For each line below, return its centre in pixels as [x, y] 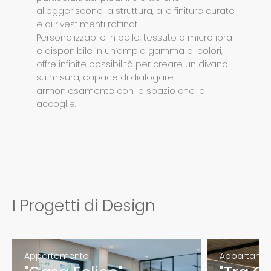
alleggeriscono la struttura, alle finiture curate [135, 11]
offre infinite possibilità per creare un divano [132, 64]
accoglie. [57, 104]
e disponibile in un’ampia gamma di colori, [129, 51]
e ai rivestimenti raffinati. [90, 24]
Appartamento [57, 256]
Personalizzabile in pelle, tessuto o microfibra [134, 38]
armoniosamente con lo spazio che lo [121, 91]
